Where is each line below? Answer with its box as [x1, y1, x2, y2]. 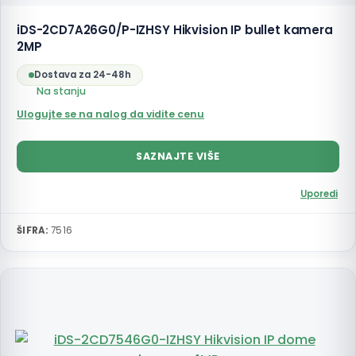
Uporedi [300, 188, 338, 200]
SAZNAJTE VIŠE [136, 149, 220, 163]
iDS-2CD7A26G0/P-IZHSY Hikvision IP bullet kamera [17, 21, 333, 38]
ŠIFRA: [17, 224, 48, 237]
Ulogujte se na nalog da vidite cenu [17, 107, 204, 121]
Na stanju [37, 84, 86, 98]
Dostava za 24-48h [34, 68, 131, 81]
